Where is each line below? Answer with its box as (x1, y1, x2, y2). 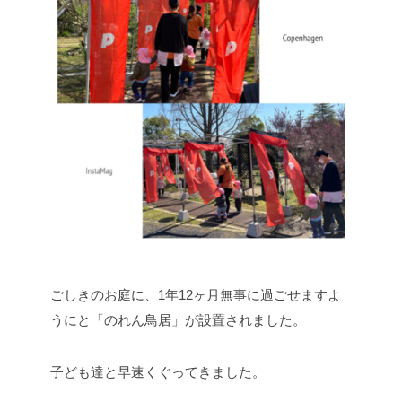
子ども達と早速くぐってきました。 (50, 363, 266, 380)
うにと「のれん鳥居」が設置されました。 (50, 311, 306, 328)
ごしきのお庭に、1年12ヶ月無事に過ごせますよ (50, 286, 341, 302)
